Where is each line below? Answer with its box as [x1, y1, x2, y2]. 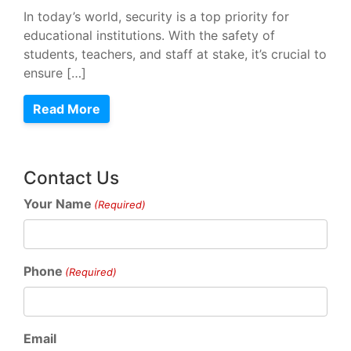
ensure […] [24, 65, 86, 81]
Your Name [24, 196, 92, 212]
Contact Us [24, 167, 119, 188]
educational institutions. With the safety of [24, 27, 275, 43]
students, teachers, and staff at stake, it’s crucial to [24, 46, 327, 62]
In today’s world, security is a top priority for [24, 9, 289, 24]
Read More [33, 101, 100, 117]
